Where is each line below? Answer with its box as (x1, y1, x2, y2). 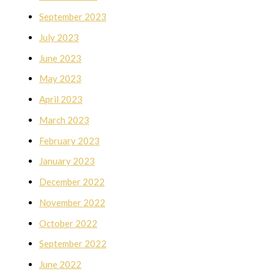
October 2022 (39, 217, 97, 229)
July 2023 (39, 31, 79, 43)
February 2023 (39, 135, 100, 146)
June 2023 (39, 52, 81, 64)
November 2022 (39, 196, 105, 208)
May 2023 (39, 73, 81, 84)
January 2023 (39, 155, 95, 167)
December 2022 (39, 176, 105, 188)
